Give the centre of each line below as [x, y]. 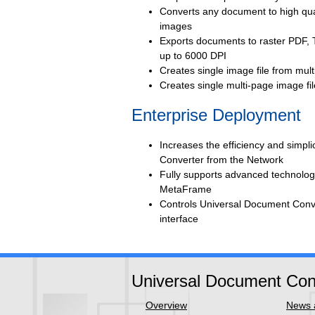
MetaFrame [186, 189]
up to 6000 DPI [193, 56]
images [176, 26]
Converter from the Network [221, 160]
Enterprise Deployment [216, 115]
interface [179, 219]
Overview [166, 305]
